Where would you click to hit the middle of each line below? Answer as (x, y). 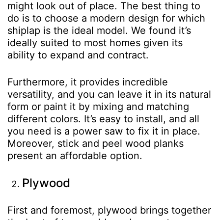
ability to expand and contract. (78, 55)
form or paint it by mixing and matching (98, 106)
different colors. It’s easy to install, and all (103, 119)
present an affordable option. (75, 155)
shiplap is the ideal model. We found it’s (99, 30)
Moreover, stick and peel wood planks (96, 143)
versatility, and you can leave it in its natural (109, 94)
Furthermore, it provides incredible (88, 82)
